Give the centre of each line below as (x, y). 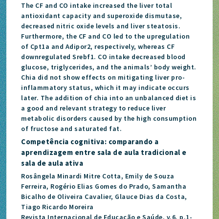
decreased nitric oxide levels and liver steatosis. (101, 26)
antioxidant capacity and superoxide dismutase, (102, 15)
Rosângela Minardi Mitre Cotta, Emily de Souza (98, 176)
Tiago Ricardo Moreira (57, 207)
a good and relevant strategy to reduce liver (94, 108)
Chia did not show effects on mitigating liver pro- (103, 77)
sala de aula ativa (52, 163)
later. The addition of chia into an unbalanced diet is (109, 98)
